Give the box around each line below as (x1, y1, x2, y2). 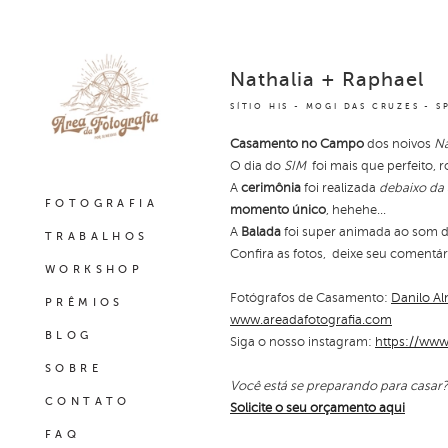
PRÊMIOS (45, 296, 124, 309)
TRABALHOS (45, 230, 149, 243)
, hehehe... (326, 203, 386, 217)
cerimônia (241, 181, 301, 195)
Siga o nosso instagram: (230, 335, 375, 349)
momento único (230, 203, 326, 217)
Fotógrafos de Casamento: (230, 291, 391, 305)
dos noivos (364, 137, 434, 151)
